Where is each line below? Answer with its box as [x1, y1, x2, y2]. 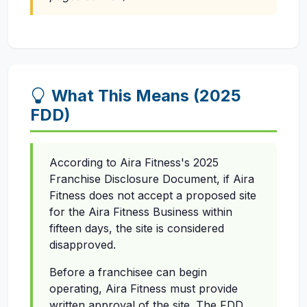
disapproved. [49, 238, 116, 252]
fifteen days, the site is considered [49, 221, 224, 236]
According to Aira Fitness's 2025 [49, 156, 219, 170]
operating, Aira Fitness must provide [49, 282, 238, 296]
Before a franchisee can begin [49, 265, 207, 280]
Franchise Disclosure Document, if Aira [49, 172, 254, 186]
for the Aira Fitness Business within [49, 205, 232, 219]
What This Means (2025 [51, 86, 241, 106]
